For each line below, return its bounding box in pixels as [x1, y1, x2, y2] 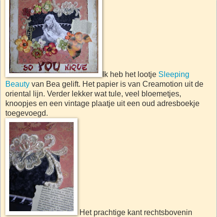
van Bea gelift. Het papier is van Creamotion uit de [30, 79, 203, 88]
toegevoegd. [5, 108, 48, 117]
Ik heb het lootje [102, 70, 158, 78]
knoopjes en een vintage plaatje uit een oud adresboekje [5, 99, 200, 108]
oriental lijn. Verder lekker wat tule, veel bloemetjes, [5, 89, 181, 98]
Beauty [5, 79, 30, 88]
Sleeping [158, 70, 189, 78]
